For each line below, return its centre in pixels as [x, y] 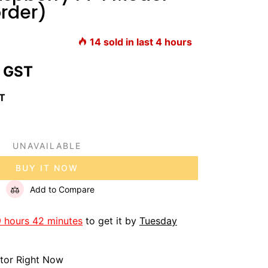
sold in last [128, 42]
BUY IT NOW [47, 168]
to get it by [111, 221]
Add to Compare [62, 189]
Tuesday [158, 221]
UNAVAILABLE [47, 146]
